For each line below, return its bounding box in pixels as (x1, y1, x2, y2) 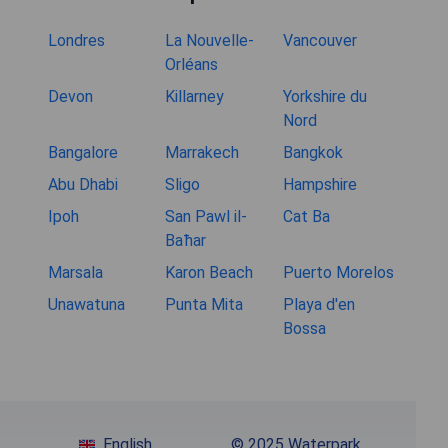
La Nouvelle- (165, 31, 255, 51)
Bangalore (48, 143, 118, 163)
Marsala (48, 263, 103, 283)
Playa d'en (282, 295, 355, 315)
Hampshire (282, 175, 357, 195)
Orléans (165, 55, 219, 75)
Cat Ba (282, 207, 330, 227)
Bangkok (282, 143, 343, 163)
